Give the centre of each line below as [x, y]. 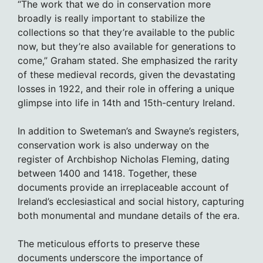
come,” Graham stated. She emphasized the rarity [128, 61]
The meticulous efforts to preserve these [109, 244]
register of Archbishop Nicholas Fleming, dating [124, 159]
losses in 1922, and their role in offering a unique [126, 89]
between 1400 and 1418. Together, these [107, 173]
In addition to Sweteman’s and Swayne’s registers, [128, 131]
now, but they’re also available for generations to [127, 47]
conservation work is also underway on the [113, 145]
